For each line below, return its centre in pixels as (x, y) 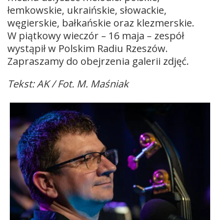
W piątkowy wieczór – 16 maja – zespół (96, 36)
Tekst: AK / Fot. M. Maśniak (68, 84)
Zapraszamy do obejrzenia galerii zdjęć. (98, 61)
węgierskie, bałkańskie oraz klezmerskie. (101, 23)
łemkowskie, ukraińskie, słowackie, (87, 10)
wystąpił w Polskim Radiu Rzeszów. (88, 48)
